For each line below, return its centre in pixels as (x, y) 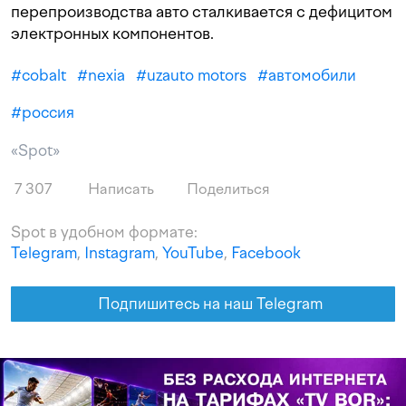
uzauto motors (197, 76)
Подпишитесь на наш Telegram (210, 304)
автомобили (312, 76)
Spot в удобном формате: (104, 232)
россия (48, 113)
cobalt (44, 76)
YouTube (193, 253)
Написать (119, 189)
